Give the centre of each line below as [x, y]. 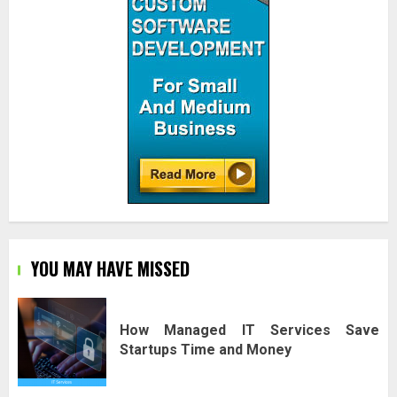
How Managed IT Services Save [249, 330]
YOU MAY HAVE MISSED [110, 269]
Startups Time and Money [206, 349]
